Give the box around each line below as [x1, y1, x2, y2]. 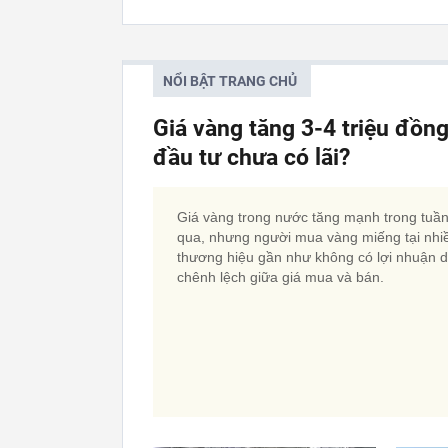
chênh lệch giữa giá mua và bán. [177, 269, 384, 285]
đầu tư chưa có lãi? [153, 144, 350, 171]
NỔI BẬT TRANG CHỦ [163, 73, 297, 89]
